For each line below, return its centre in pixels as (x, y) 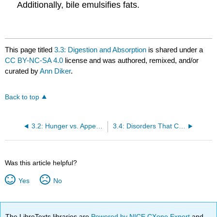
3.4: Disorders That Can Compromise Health (182, 126)
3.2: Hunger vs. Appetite (99, 126)
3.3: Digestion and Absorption (101, 50)
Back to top (22, 97)
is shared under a (175, 50)
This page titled (30, 50)
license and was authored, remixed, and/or (131, 61)
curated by (23, 71)
